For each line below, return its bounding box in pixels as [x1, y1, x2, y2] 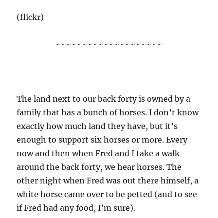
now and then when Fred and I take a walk [17, 148, 180, 158]
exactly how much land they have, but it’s [17, 121, 178, 131]
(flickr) [17, 12, 44, 22]
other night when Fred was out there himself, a [17, 176, 199, 185]
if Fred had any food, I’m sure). [17, 203, 136, 213]
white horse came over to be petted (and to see [17, 189, 198, 199]
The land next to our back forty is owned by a [17, 94, 191, 104]
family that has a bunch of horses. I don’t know [17, 108, 199, 117]
